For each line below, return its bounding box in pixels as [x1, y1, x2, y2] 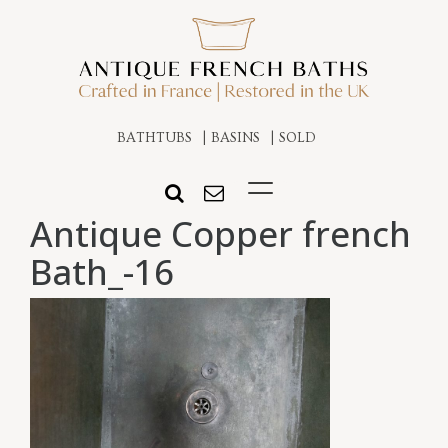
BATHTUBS [117, 130, 192, 147]
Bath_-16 [30, 248, 174, 296]
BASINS [211, 130, 260, 147]
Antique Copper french [30, 210, 411, 258]
